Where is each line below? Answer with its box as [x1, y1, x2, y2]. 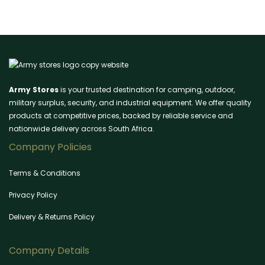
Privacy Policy [9, 190, 57, 201]
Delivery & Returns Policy [9, 212, 95, 222]
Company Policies [9, 140, 92, 154]
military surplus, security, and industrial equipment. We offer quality [9, 98, 251, 108]
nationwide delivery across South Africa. [9, 124, 154, 134]
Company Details [9, 244, 89, 258]
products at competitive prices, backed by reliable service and [9, 111, 233, 121]
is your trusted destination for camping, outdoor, [59, 85, 235, 95]
